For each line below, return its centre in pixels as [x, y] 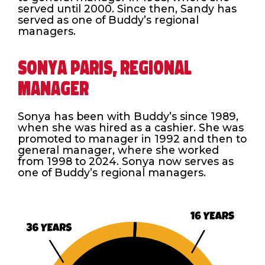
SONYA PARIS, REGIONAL [105, 67]
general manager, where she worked [118, 150]
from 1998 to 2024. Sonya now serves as [126, 161]
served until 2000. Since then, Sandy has [127, 8]
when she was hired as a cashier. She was [131, 127]
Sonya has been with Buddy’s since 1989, [128, 116]
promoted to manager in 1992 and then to [132, 138]
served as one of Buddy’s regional [108, 20]
